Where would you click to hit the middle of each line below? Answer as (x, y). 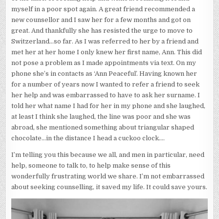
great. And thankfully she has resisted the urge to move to (102, 31)
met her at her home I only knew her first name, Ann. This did (107, 52)
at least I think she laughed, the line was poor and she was (101, 117)
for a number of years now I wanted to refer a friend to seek (106, 85)
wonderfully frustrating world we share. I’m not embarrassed (108, 176)
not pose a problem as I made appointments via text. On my (104, 63)
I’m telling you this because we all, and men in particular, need (108, 155)
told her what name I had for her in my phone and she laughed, (109, 106)
